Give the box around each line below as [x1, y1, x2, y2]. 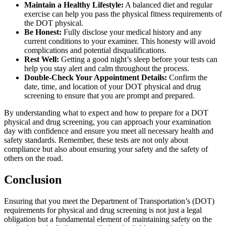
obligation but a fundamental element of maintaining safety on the [4, 214, 212, 223]
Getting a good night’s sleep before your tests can [59, 54, 217, 64]
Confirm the [167, 73, 207, 82]
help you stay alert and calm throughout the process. [24, 64, 189, 73]
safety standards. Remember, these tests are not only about [4, 135, 188, 144]
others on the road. [4, 153, 63, 162]
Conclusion [4, 173, 62, 186]
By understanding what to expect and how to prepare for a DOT [4, 108, 208, 117]
